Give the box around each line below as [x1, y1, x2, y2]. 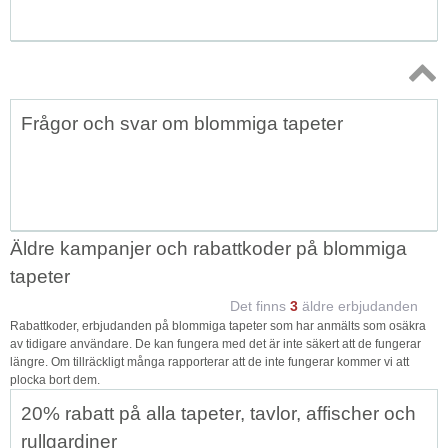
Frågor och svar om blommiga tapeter [21, 112, 343, 134]
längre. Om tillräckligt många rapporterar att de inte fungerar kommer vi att [10, 354, 409, 369]
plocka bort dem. [10, 372, 100, 387]
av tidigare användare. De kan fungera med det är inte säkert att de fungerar [10, 336, 421, 351]
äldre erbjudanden [298, 297, 418, 314]
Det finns [230, 297, 290, 314]
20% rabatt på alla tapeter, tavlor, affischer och [21, 402, 416, 424]
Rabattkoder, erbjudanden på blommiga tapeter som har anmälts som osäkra [10, 318, 426, 333]
